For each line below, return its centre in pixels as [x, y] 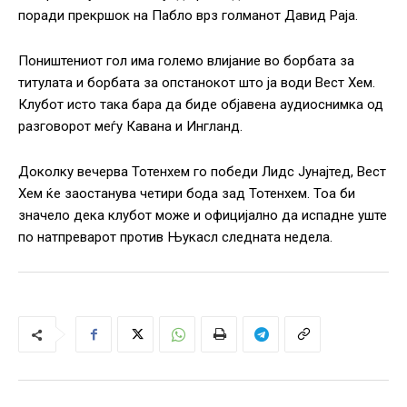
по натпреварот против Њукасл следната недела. [175, 238]
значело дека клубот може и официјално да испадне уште [203, 216]
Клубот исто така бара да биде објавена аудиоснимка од [201, 105]
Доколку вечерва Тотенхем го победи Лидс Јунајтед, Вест [202, 172]
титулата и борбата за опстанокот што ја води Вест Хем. [197, 83]
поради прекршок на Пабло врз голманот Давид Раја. [188, 16]
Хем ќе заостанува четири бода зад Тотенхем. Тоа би [187, 194]
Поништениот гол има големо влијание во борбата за [186, 61]
